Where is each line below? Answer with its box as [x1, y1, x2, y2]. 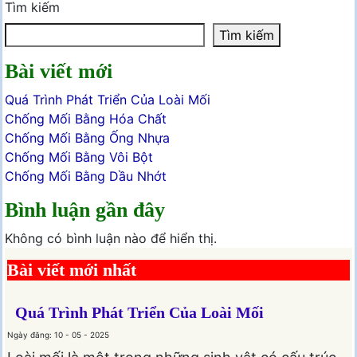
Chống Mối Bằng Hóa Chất [5, 111, 167, 127]
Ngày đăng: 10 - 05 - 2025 [7, 330, 109, 340]
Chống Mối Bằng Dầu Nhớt [5, 168, 167, 185]
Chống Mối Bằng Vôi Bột [5, 149, 153, 166]
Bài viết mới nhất [7, 260, 136, 280]
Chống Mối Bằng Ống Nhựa [5, 130, 170, 147]
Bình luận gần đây [5, 198, 165, 222]
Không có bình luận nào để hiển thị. [5, 230, 217, 247]
